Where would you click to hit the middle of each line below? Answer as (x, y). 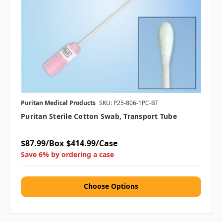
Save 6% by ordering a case (67, 155)
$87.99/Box (42, 143)
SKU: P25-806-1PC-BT (129, 103)
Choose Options (111, 186)
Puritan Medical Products (58, 103)
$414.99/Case (92, 143)
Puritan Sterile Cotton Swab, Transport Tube (99, 116)
